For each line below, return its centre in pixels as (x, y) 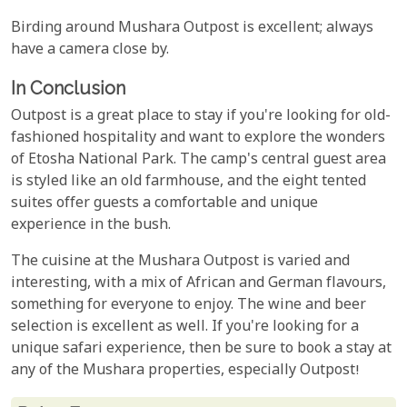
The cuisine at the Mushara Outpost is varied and (180, 262)
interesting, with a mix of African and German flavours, (199, 283)
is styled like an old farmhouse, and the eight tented (189, 182)
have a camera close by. (90, 51)
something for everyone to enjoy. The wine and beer (189, 305)
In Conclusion (68, 89)
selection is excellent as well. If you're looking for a (185, 327)
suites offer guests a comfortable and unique (164, 203)
